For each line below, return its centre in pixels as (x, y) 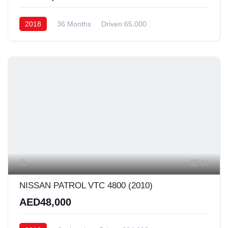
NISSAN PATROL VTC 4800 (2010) (86, 185)
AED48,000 (45, 202)
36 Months (74, 24)
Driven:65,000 (124, 24)
